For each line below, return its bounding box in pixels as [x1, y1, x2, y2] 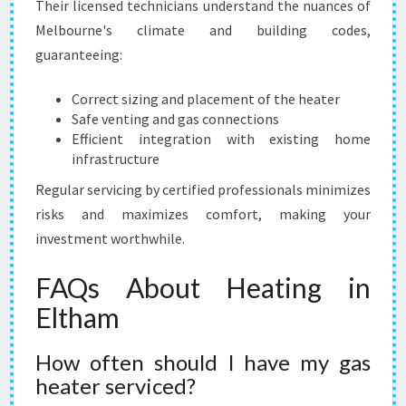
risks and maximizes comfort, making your [35, 205, 371, 223]
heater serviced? [35, 372, 196, 399]
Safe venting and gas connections [72, 110, 279, 128]
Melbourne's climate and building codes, [35, 21, 371, 39]
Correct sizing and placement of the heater [72, 90, 340, 108]
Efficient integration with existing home [72, 130, 371, 148]
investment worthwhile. [35, 229, 185, 247]
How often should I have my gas [35, 349, 371, 375]
